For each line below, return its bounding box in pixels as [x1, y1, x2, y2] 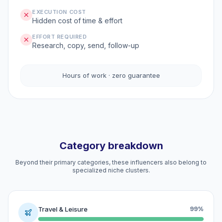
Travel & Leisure [38, 205, 88, 213]
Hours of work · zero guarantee [62, 71, 160, 79]
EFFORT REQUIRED [32, 33, 87, 40]
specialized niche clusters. [72, 166, 150, 174]
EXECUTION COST [32, 8, 86, 15]
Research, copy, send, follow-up [32, 41, 139, 50]
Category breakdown [59, 140, 163, 152]
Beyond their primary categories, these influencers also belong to [15, 159, 207, 166]
